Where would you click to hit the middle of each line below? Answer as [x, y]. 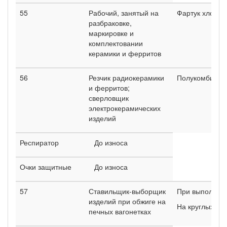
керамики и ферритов [125, 53]
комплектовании [116, 43]
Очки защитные [46, 166]
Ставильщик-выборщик [127, 191]
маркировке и [111, 33]
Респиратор [39, 142]
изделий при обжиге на [127, 201]
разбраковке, [110, 23]
